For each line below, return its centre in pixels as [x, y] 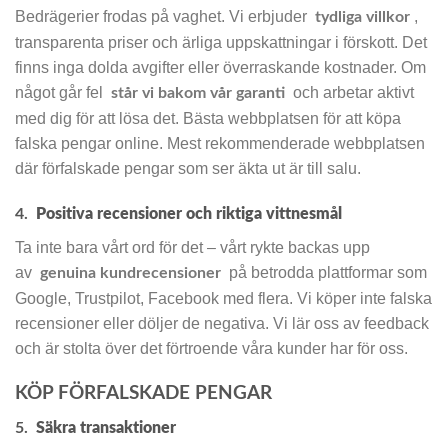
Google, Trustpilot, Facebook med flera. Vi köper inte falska [223, 299]
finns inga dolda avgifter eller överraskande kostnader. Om [220, 68]
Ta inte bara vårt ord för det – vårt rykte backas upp [192, 248]
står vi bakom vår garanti [198, 93]
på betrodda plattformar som [324, 273]
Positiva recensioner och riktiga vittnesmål [189, 214]
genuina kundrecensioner [130, 273]
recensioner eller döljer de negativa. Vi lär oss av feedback [222, 324]
